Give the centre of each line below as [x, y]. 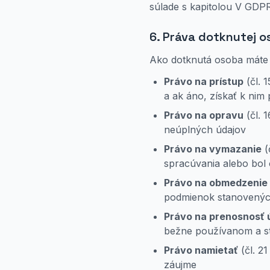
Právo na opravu [204, 115]
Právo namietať [201, 250]
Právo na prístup [204, 81]
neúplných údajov [205, 130]
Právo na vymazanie [213, 149]
